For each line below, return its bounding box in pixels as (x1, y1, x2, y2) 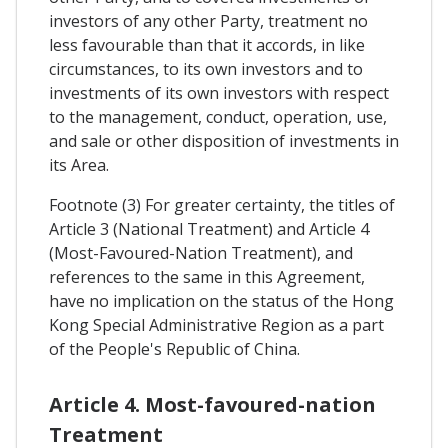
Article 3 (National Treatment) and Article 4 (49, 217, 369, 240)
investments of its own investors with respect (49, 81, 389, 104)
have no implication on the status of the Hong (49, 289, 394, 312)
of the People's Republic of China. (49, 337, 300, 360)
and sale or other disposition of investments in (49, 129, 399, 152)
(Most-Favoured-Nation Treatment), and (49, 241, 353, 264)
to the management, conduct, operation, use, (49, 105, 387, 128)
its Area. (49, 153, 109, 176)
